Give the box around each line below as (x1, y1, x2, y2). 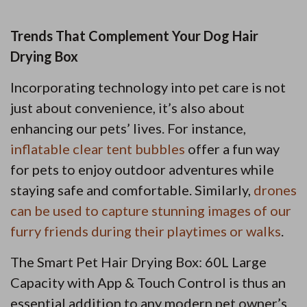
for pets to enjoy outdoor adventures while (10, 161, 274, 178)
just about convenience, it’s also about (10, 99, 245, 116)
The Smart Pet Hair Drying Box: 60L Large (10, 254, 267, 271)
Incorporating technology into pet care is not (10, 79, 286, 96)
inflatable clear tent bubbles (10, 140, 185, 158)
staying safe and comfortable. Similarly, (10, 182, 254, 199)
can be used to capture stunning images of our (10, 202, 291, 219)
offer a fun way (185, 140, 280, 158)
